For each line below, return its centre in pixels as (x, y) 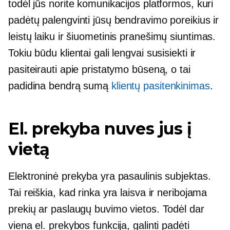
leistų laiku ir (37, 36)
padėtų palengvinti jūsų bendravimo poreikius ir (114, 20)
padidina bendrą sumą (60, 86)
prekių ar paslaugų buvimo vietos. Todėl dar (106, 209)
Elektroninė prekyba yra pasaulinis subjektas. (110, 176)
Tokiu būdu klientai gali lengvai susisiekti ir (102, 53)
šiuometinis (92, 36)
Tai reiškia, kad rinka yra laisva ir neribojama (108, 193)
